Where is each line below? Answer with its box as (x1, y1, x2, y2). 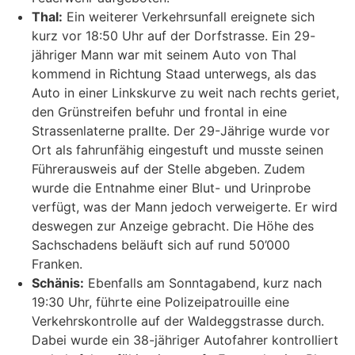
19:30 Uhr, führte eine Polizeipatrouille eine (32, 294, 289, 311)
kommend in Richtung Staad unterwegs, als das (32, 66, 316, 82)
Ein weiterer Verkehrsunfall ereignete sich (63, 9, 315, 25)
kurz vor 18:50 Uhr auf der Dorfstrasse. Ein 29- (32, 28, 315, 44)
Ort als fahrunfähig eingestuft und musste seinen (32, 142, 323, 158)
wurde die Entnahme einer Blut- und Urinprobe (32, 180, 311, 197)
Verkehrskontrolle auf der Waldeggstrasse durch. (32, 313, 324, 330)
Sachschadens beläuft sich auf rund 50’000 (32, 237, 290, 254)
